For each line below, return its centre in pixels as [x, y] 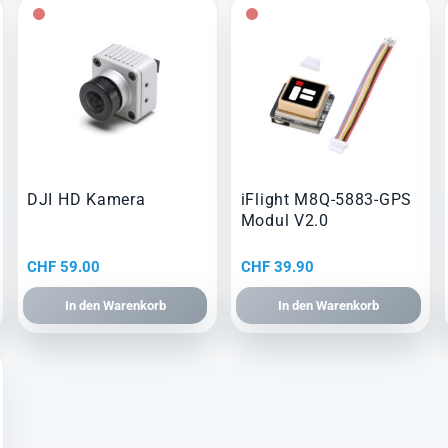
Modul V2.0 [284, 221]
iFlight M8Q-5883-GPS [326, 200]
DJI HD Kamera [86, 200]
